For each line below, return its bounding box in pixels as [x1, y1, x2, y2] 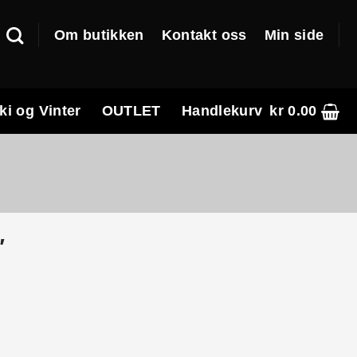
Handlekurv [181, 103, 263, 119]
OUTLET [101, 103, 161, 119]
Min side [264, 26, 324, 43]
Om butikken [53, 26, 144, 43]
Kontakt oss [161, 26, 247, 43]
